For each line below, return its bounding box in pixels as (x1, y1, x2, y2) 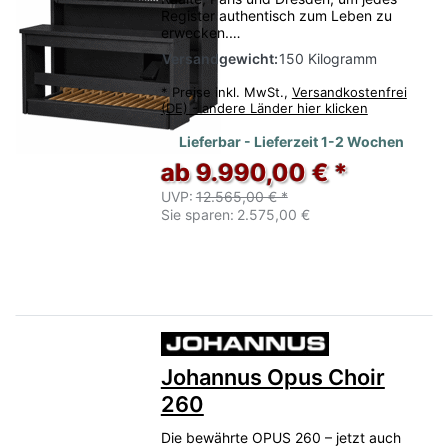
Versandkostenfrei (291, 83, 407, 100)
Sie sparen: (160, 206, 234, 224)
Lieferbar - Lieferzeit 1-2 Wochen (179, 133, 405, 151)
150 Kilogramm (278, 49, 377, 67)
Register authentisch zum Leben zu (160, 6, 392, 24)
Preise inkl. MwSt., (171, 83, 292, 100)
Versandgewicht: (161, 49, 278, 67)
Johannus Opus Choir (160, 364, 385, 391)
